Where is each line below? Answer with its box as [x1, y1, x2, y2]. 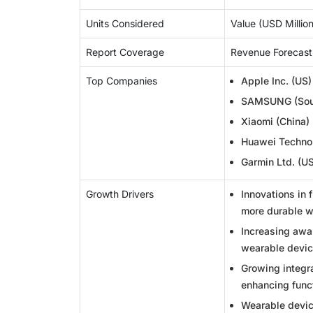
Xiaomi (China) [241, 115, 310, 127]
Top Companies [86, 75, 157, 87]
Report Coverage [86, 46, 164, 58]
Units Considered [86, 17, 164, 29]
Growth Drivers [86, 188, 154, 200]
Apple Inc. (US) [241, 75, 312, 87]
